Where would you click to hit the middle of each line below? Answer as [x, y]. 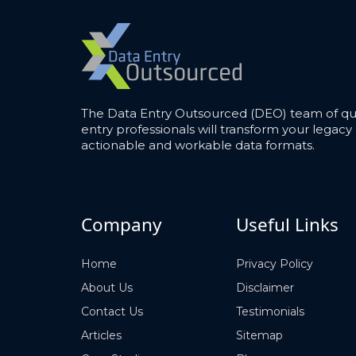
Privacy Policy [275, 263]
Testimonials [270, 311]
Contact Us [112, 311]
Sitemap [259, 335]
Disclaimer [265, 287]
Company [121, 224]
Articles [101, 335]
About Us [107, 287]
